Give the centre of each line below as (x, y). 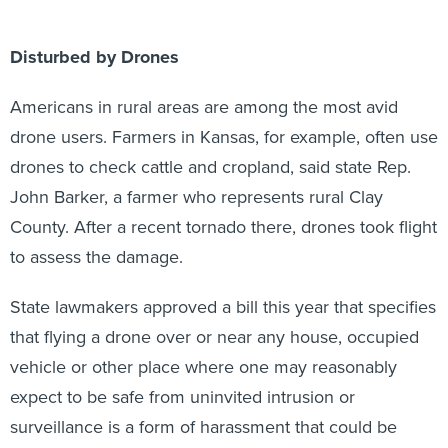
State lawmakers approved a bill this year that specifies (223, 285)
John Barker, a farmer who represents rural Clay (196, 175)
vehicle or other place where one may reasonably (203, 345)
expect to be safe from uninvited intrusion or (182, 375)
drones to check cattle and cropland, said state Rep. (210, 145)
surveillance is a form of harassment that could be (203, 405)
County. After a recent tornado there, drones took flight (223, 205)
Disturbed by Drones (94, 35)
